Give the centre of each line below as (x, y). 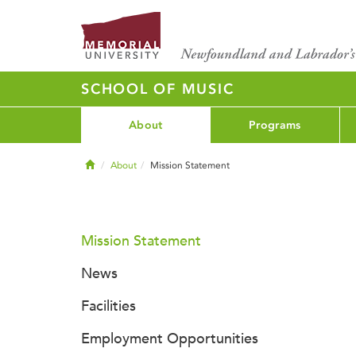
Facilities (108, 306)
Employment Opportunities (170, 339)
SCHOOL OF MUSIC (158, 89)
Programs (275, 125)
